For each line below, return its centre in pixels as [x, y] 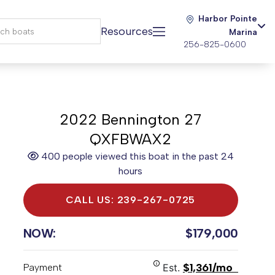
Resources [127, 31]
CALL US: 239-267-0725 [131, 200]
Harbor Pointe [228, 19]
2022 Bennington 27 [131, 119]
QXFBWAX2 [131, 139]
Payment [42, 267]
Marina [243, 32]
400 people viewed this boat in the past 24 [136, 156]
